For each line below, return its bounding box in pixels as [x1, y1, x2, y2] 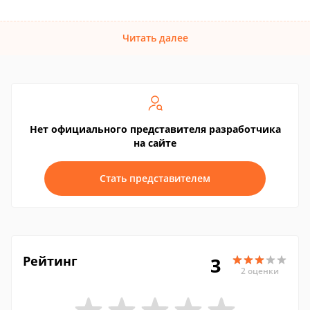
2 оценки [240, 264, 279, 277]
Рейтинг [23, 253, 77, 269]
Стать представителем [100, 172, 210, 185]
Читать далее [122, 31, 188, 44]
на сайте [134, 136, 176, 149]
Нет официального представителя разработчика [29, 122, 281, 136]
